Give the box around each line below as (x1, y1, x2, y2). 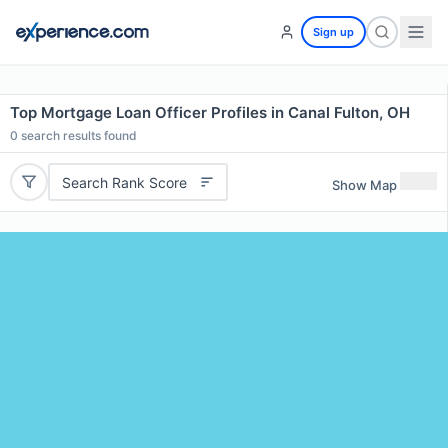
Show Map (332, 176, 397, 193)
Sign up (313, 25, 354, 39)
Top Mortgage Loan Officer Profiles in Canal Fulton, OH (10, 103, 410, 122)
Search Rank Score (61, 173, 187, 191)
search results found (18, 128, 137, 143)
